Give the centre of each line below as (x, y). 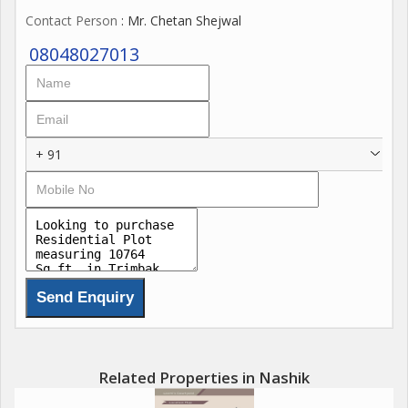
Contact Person (71, 20)
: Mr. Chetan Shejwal (179, 20)
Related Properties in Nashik (204, 377)
